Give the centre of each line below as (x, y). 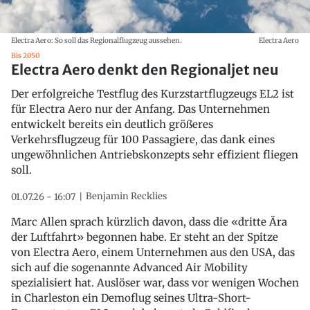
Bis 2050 (25, 55)
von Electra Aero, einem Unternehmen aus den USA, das (153, 252)
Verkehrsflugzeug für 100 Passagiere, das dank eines (143, 139)
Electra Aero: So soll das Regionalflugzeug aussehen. (97, 40)
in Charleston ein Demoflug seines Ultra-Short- (131, 298)
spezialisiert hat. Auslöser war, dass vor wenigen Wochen (155, 282)
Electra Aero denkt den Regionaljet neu (145, 69)
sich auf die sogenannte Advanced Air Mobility (129, 267)
